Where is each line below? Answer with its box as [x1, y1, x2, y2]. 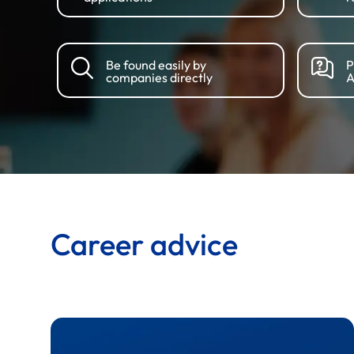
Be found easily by [106, 56, 206, 73]
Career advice [51, 224, 238, 263]
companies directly [106, 69, 213, 85]
